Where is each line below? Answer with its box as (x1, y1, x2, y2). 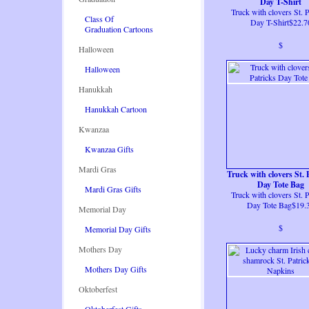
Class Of (84, 13, 114, 24)
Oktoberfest (79, 283, 117, 295)
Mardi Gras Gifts (84, 183, 141, 195)
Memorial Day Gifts (84, 223, 151, 235)
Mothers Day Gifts (84, 263, 147, 275)
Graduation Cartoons (84, 23, 153, 34)
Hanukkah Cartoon (84, 103, 147, 114)
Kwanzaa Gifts (84, 143, 134, 154)
